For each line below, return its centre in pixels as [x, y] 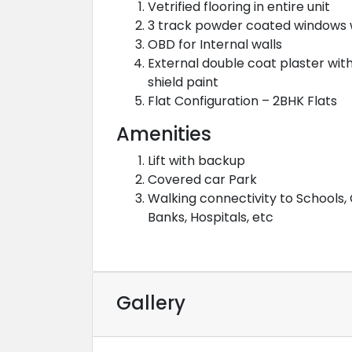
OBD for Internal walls [215, 44]
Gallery [151, 303]
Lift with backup [196, 161]
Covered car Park [202, 180]
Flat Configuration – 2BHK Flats [242, 101]
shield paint [183, 82]
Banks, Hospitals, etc [211, 217]
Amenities [164, 134]
